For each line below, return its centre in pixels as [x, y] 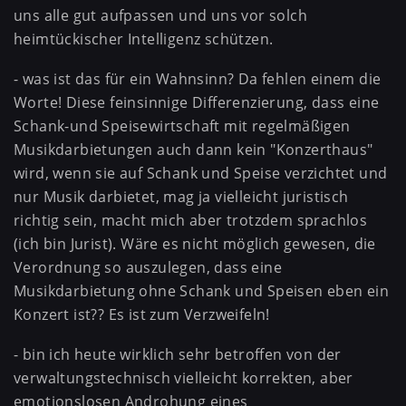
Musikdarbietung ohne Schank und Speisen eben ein [202, 290]
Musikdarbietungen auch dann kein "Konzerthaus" [193, 149]
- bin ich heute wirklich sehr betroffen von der [178, 354]
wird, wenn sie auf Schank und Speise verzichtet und [201, 173]
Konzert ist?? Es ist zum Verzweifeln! [142, 314]
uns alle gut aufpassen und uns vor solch [160, 16]
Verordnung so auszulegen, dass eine [148, 267]
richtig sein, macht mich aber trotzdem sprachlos [191, 220]
